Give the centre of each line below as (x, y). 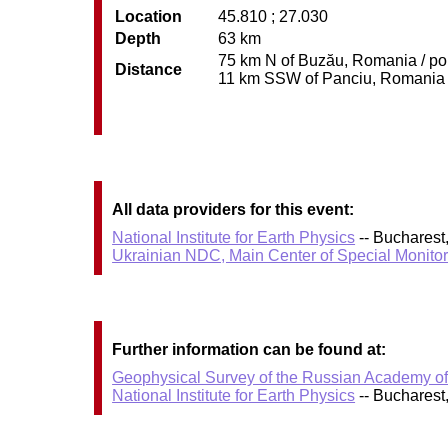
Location (149, 16)
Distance (149, 69)
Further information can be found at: (249, 350)
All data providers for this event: (233, 210)
